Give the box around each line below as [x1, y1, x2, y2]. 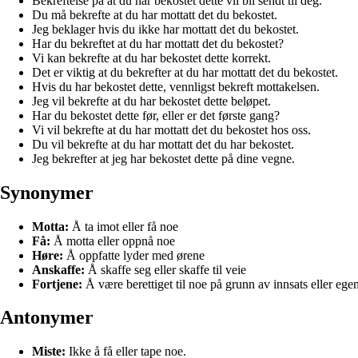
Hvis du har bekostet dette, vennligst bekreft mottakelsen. [32, 79, 320, 93]
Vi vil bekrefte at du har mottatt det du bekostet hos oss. [32, 122, 311, 137]
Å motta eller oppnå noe [50, 233, 175, 248]
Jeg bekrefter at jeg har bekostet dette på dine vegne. [32, 151, 295, 165]
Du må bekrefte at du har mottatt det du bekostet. [32, 7, 277, 22]
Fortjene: [32, 276, 82, 291]
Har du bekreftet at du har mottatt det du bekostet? [32, 36, 284, 50]
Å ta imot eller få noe [69, 219, 178, 233]
